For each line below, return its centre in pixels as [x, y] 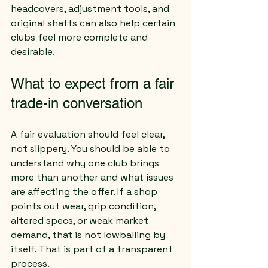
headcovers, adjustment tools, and [91, 9]
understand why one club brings [86, 163]
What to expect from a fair [95, 83]
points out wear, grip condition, [84, 206]
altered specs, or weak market [81, 220]
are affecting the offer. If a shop [85, 192]
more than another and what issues [93, 177]
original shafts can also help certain [94, 23]
